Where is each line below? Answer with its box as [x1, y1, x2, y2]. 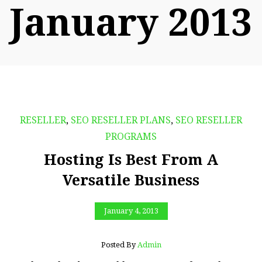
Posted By [101, 240, 137, 249]
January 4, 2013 [104, 206, 158, 215]
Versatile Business [63, 171, 199, 189]
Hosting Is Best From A [44, 151, 218, 168]
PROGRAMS [105, 131, 157, 142]
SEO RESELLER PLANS [71, 115, 171, 126]
